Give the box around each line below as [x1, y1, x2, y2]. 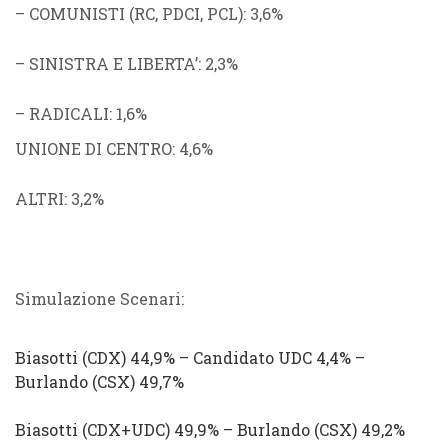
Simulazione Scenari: [15, 288, 184, 309]
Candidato [193, 347, 274, 368]
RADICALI [29, 103, 109, 124]
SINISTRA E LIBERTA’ [29, 53, 198, 74]
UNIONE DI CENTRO [15, 138, 172, 159]
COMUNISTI [29, 3, 125, 24]
